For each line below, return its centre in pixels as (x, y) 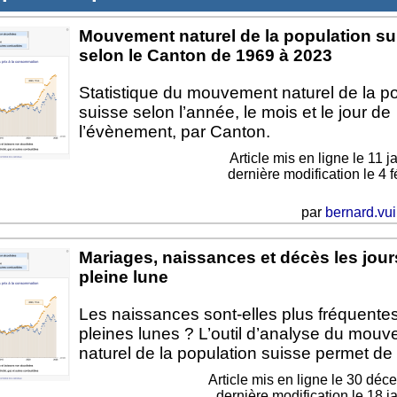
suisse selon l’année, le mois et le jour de (234, 113)
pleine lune (123, 277)
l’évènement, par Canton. (174, 132)
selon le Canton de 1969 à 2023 (205, 56)
